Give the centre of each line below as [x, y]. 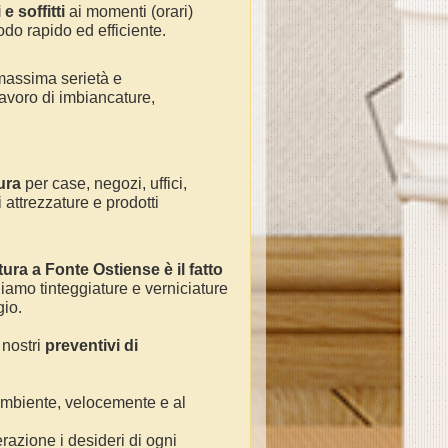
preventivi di [91, 345]
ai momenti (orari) [131, 11]
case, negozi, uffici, [117, 183]
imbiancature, [107, 97]
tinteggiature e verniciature [134, 288]
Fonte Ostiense [102, 269]
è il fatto [191, 269]
